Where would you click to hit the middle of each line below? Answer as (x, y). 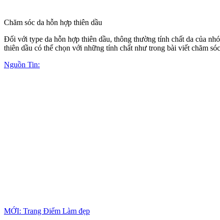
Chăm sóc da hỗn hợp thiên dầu (53, 22)
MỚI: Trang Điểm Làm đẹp (47, 211)
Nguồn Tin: (22, 64)
